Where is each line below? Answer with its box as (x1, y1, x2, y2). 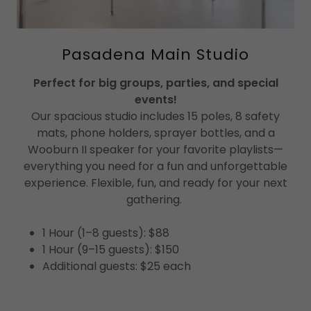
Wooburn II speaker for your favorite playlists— (28, 142, 283, 158)
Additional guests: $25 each (42, 258, 191, 275)
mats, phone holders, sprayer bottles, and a (36, 125, 275, 142)
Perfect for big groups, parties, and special (33, 75, 278, 92)
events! (134, 92, 177, 108)
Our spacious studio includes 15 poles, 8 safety (31, 108, 280, 125)
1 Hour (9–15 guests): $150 (42, 242, 179, 258)
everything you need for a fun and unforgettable (24, 158, 287, 175)
